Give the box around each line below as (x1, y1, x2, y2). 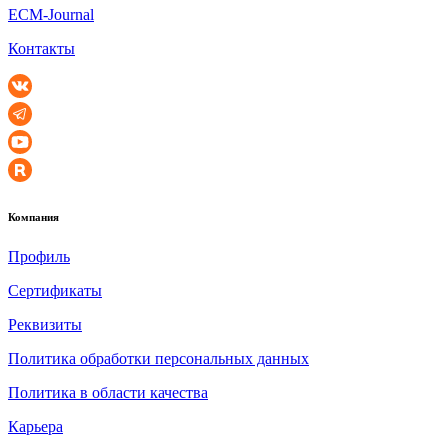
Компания (8, 211, 59, 224)
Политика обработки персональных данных (8, 350, 309, 368)
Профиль (8, 248, 70, 266)
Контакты (8, 40, 75, 58)
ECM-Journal (8, 6, 94, 24)
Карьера (8, 418, 63, 436)
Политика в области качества (8, 384, 208, 402)
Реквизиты (8, 316, 82, 334)
